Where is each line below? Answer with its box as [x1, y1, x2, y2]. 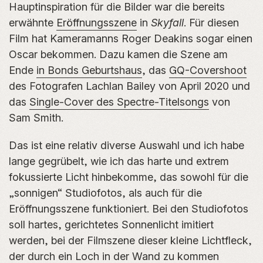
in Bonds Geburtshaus [36, 64, 142, 77]
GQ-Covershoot [169, 64, 247, 77]
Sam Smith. [9, 112, 63, 124]
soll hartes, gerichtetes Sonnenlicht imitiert [9, 218, 214, 231]
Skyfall [151, 16, 184, 29]
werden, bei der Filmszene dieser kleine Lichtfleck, [9, 234, 252, 247]
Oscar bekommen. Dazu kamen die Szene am [9, 48, 228, 61]
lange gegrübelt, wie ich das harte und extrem [9, 155, 229, 168]
